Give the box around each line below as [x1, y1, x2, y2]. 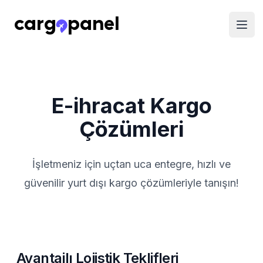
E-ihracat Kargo [51, 93, 212, 119]
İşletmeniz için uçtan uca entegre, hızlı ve [32, 158, 231, 170]
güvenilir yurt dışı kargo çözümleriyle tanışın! [24, 177, 239, 189]
